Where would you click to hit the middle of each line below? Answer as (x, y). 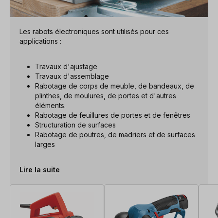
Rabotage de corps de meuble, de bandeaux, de (115, 86)
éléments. (50, 105)
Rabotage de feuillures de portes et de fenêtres (113, 115)
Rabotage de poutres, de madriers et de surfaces (115, 134)
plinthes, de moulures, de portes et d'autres (106, 95)
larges (45, 144)
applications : (40, 41)
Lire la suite (40, 169)
